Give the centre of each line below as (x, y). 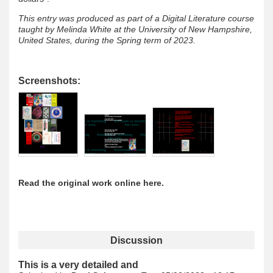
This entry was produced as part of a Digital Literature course (136, 18)
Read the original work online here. (91, 183)
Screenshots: (51, 80)
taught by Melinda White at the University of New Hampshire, (135, 29)
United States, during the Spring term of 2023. (107, 40)
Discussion (136, 240)
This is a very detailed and (78, 265)
